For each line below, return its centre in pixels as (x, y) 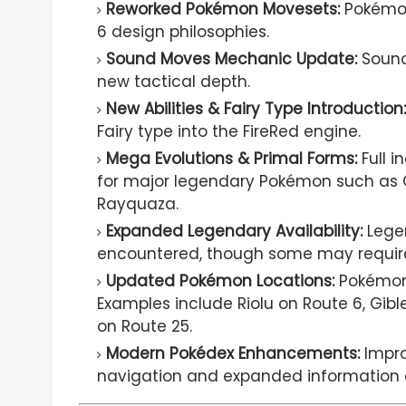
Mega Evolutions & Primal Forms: (232, 159)
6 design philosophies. (183, 32)
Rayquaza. (138, 204)
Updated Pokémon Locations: (220, 281)
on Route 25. (145, 327)
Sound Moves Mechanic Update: (232, 59)
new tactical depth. (174, 82)
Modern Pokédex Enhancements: (233, 354)
